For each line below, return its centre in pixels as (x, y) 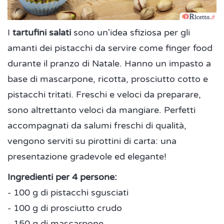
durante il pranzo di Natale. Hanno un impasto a (109, 64)
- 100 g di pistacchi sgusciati (68, 193)
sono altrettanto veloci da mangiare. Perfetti (101, 110)
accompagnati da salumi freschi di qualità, (97, 126)
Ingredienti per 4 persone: (62, 177)
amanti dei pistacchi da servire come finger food (110, 48)
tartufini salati (43, 33)
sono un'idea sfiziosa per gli (132, 33)
